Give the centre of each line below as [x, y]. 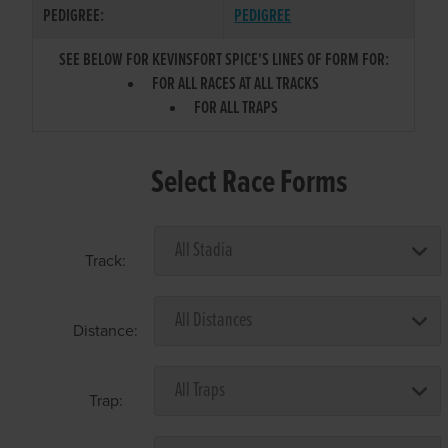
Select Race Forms [249, 183]
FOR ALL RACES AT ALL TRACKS [236, 84]
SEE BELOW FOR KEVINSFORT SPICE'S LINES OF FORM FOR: [223, 60]
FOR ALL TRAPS [235, 108]
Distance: [106, 330]
